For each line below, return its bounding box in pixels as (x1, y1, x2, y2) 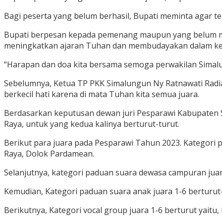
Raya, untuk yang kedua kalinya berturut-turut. (4, 118, 179, 130)
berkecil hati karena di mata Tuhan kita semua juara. (4, 89, 199, 100)
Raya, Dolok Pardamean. (4, 148, 94, 160)
